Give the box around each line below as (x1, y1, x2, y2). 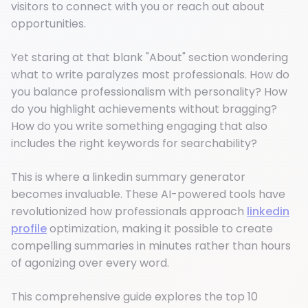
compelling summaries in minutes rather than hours (11, 238, 291, 254)
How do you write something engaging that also (11, 118, 267, 135)
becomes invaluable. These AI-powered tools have (11, 186, 285, 203)
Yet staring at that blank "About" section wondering (11, 49, 288, 66)
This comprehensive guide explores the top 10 (11, 289, 258, 305)
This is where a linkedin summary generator (11, 169, 245, 186)
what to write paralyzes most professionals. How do (11, 67, 289, 83)
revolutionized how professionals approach (11, 203, 247, 220)
